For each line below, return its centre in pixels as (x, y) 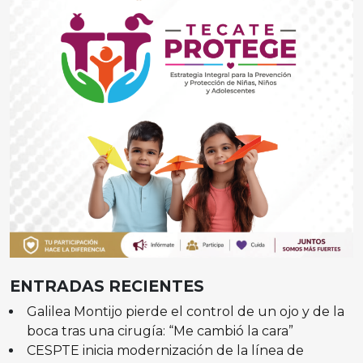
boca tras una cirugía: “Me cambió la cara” (160, 331)
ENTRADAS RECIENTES (107, 286)
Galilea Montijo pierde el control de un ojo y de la (185, 312)
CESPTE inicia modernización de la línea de (165, 351)
